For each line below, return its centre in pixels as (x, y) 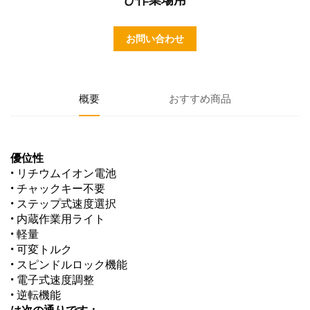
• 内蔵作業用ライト (58, 219)
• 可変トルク (41, 250)
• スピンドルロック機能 (69, 265)
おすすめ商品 (200, 99)
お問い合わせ (155, 39)
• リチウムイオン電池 (63, 174)
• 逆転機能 (36, 295)
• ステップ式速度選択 (63, 204)
